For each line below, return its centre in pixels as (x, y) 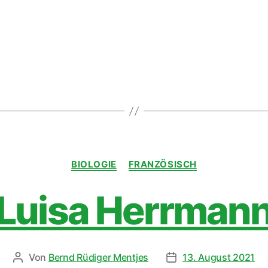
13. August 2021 (219, 257)
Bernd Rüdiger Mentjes (98, 257)
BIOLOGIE (94, 164)
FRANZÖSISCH (162, 164)
